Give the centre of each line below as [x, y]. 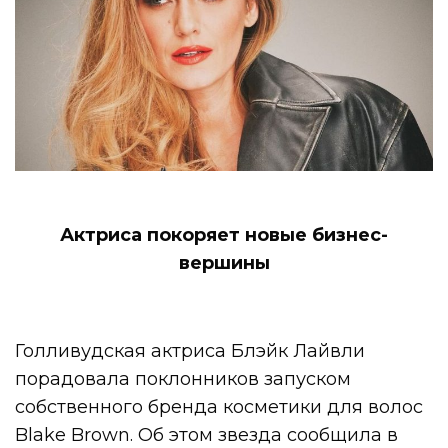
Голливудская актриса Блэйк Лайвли [190, 351]
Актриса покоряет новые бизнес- [224, 235]
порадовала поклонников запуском [183, 379]
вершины [224, 263]
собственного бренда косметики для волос [219, 407]
